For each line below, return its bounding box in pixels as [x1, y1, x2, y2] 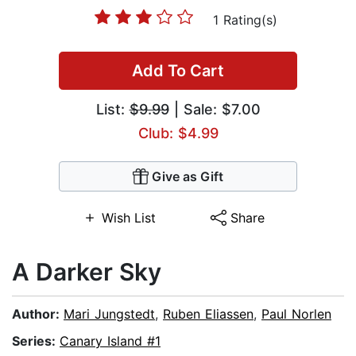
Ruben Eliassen [163, 306, 253, 323]
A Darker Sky [12, 257, 161, 287]
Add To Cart [132, 61, 224, 81]
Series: [12, 333, 60, 350]
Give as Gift [152, 168, 223, 185]
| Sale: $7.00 [168, 101, 261, 118]
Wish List [101, 210, 156, 226]
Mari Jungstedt [64, 306, 155, 323]
